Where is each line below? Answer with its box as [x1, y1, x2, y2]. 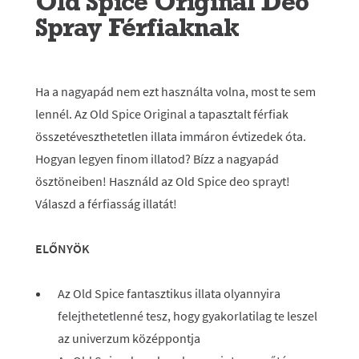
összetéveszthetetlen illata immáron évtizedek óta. [35, 128, 306, 144]
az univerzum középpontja [58, 330, 200, 346]
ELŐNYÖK [35, 240, 90, 256]
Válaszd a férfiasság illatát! [35, 196, 177, 212]
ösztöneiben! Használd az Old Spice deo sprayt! [35, 173, 290, 189]
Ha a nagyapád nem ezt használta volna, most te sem [35, 83, 316, 99]
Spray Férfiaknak [35, 10, 239, 43]
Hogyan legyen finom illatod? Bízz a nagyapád [35, 151, 279, 167]
